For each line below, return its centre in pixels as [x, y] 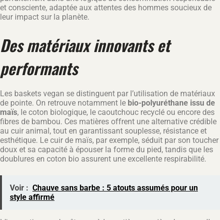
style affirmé [32, 197]
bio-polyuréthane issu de [171, 103]
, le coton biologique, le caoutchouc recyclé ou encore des [116, 112]
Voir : [19, 188]
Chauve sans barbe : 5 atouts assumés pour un [115, 188]
